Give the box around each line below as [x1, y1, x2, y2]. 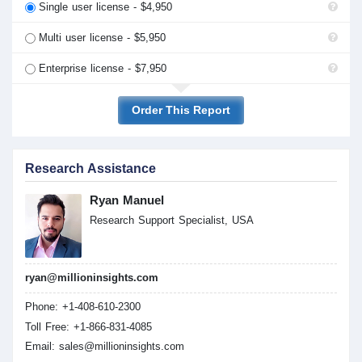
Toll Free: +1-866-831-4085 [25, 320, 152, 333]
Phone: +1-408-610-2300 [25, 301, 141, 314]
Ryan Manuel [90, 192, 164, 207]
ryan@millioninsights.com [25, 271, 158, 284]
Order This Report [132, 103, 230, 116]
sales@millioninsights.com [59, 340, 184, 353]
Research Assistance [25, 161, 156, 175]
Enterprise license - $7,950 [39, 61, 166, 74]
